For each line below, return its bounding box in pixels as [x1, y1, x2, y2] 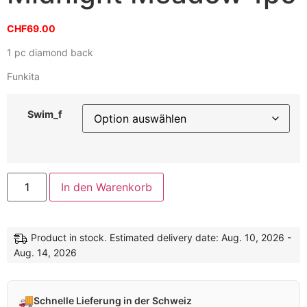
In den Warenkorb [61, 180, 153, 195]
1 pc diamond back [7, 47, 93, 59]
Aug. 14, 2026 [14, 247, 77, 259]
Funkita [7, 71, 40, 83]
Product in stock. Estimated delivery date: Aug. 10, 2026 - [31, 232, 291, 244]
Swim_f [27, 108, 62, 120]
